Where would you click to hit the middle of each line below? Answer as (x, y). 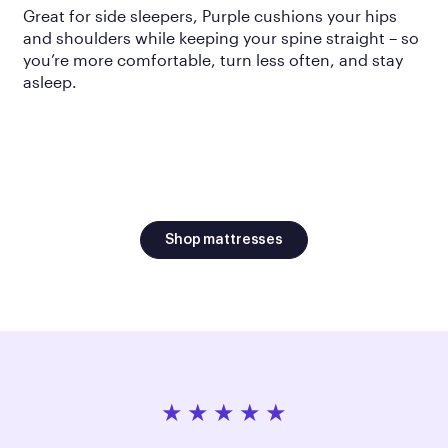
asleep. (49, 82)
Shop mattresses (224, 240)
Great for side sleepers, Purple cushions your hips (209, 16)
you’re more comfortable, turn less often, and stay (212, 60)
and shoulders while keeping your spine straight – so (220, 38)
